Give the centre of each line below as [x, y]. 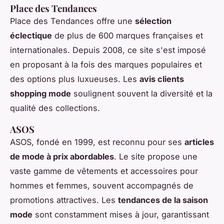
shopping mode [40, 94]
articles [199, 142]
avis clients [162, 79]
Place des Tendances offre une [72, 21]
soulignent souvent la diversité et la [142, 94]
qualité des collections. [55, 108]
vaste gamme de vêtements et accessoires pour [104, 171]
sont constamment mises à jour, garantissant [121, 215]
